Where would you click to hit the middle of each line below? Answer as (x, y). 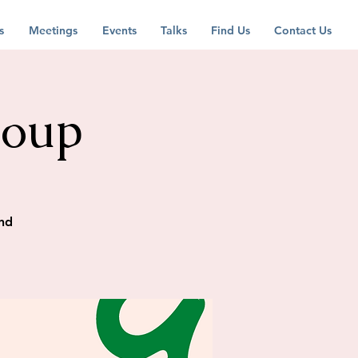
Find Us (231, 30)
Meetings (53, 30)
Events (119, 30)
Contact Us (303, 30)
